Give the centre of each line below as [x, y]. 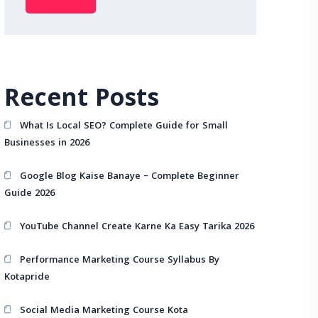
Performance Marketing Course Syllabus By [120, 261]
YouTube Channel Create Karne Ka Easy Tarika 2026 [137, 227]
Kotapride [27, 278]
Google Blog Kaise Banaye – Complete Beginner [130, 177]
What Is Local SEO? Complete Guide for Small [124, 126]
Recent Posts [82, 101]
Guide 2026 [29, 194]
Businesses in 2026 [47, 143]
